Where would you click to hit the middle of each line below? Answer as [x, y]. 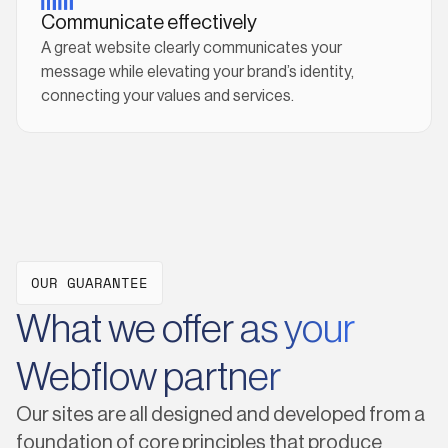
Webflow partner [148, 377]
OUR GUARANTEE [89, 282]
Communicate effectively [149, 23]
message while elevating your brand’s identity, [197, 72]
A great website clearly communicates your [191, 48]
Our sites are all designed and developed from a [220, 415]
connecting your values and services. [167, 96]
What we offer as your [185, 329]
